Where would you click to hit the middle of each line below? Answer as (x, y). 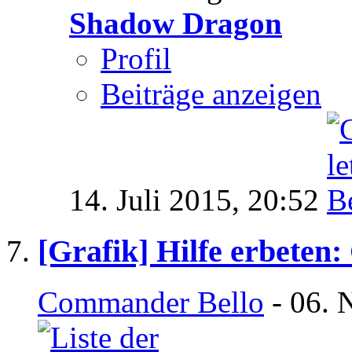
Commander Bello (151, 302)
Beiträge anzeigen (211, 94)
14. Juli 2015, (158, 200)
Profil (136, 59)
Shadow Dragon (176, 24)
